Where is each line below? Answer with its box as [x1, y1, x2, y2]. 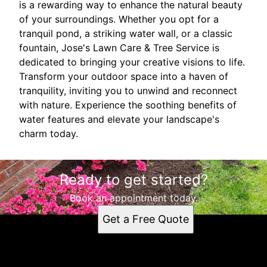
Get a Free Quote [102, 213, 189, 226]
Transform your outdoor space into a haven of [19, 70, 228, 83]
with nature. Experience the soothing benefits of [19, 99, 237, 111]
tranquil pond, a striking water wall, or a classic [19, 27, 232, 40]
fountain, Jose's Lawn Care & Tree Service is [19, 42, 219, 54]
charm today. [19, 128, 78, 140]
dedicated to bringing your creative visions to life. [19, 56, 245, 69]
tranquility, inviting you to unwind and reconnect [19, 85, 237, 97]
